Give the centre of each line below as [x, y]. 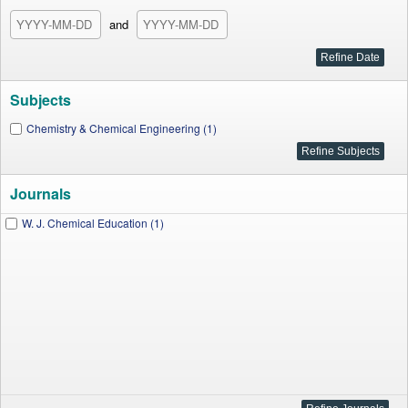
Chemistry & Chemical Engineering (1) [122, 128]
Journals [41, 194]
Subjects [41, 100]
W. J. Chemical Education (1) [93, 223]
